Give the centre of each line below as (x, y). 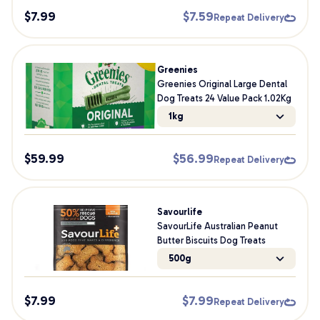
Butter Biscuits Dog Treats (211, 240)
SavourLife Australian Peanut (217, 226)
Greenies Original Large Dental (222, 84)
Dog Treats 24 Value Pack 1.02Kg (224, 98)
